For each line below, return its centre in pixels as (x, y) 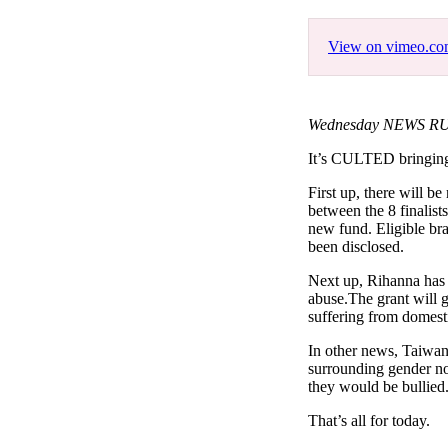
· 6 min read (358, 27)
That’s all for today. (369, 421)
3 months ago (276, 27)
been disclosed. (356, 247)
